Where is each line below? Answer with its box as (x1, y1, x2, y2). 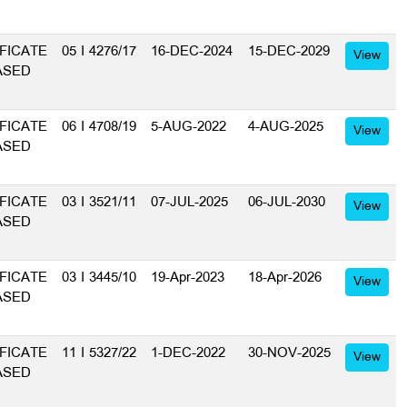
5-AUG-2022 (151, 117, 226, 137)
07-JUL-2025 (151, 193, 228, 213)
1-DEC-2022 (151, 343, 225, 363)
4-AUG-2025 (248, 117, 323, 137)
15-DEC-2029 (248, 42, 330, 62)
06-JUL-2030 (248, 193, 325, 213)
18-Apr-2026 (248, 268, 322, 288)
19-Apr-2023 (151, 268, 224, 288)
